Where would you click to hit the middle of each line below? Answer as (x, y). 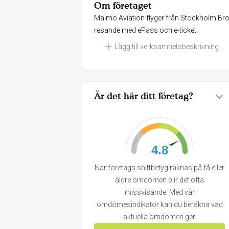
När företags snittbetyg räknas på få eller (159, 168)
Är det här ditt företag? (144, 96)
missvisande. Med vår (159, 192)
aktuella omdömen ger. (159, 217)
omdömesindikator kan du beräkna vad (159, 204)
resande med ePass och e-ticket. (146, 30)
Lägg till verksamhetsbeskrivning (167, 47)
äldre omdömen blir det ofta (159, 180)
